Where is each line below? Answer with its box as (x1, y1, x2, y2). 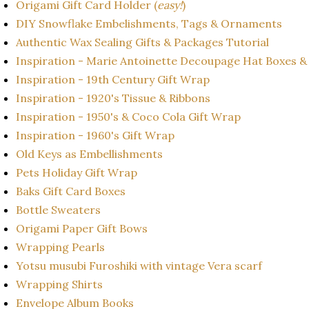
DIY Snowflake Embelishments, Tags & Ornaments (16, 16, 285, 30)
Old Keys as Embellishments (16, 146, 166, 161)
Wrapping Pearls (16, 239, 108, 254)
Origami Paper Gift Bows (16, 221, 150, 235)
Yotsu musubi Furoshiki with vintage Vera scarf (16, 258, 265, 272)
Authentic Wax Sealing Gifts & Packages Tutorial (16, 34, 272, 49)
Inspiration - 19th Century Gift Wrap (16, 72, 210, 86)
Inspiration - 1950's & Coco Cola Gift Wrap (16, 109, 241, 123)
